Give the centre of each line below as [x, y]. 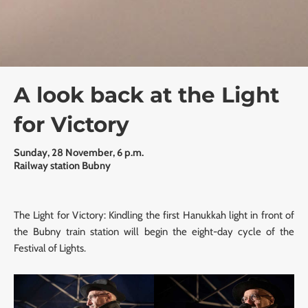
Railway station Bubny [62, 166]
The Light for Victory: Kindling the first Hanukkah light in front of [154, 216]
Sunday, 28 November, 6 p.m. [79, 153]
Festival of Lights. [50, 249]
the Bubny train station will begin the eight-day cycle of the [154, 232]
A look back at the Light [146, 95]
